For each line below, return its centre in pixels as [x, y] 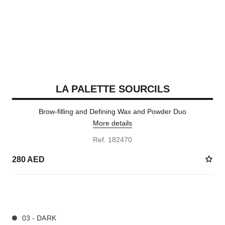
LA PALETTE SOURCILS [113, 89]
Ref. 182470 [113, 140]
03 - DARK [39, 218]
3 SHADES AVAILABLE [45, 193]
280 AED [28, 159]
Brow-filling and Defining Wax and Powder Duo [113, 111]
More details [113, 123]
